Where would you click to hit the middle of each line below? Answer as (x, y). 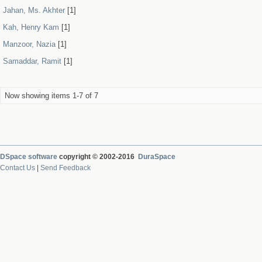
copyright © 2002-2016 (98, 157)
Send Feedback (65, 168)
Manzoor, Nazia (29, 44)
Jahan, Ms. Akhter (34, 10)
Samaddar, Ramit (32, 61)
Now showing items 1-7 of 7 (51, 96)
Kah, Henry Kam (31, 27)
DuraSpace (157, 157)
